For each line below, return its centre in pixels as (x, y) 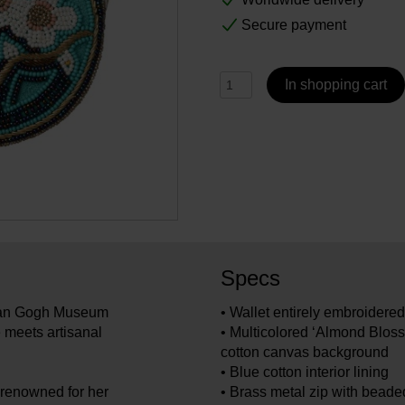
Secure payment (294, 25)
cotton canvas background (304, 352)
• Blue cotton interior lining (304, 372)
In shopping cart (336, 85)
